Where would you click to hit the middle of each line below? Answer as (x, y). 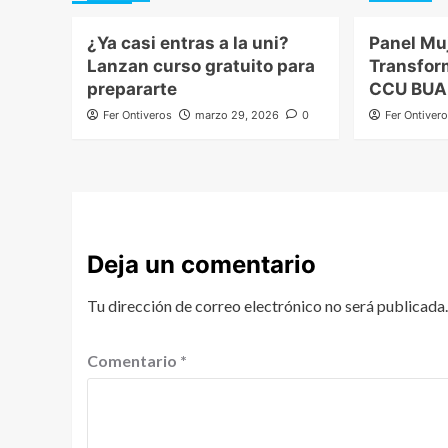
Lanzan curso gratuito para (201, 66)
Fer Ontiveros (137, 115)
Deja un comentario (201, 265)
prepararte (132, 89)
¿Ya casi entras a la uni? (188, 43)
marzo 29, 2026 (237, 115)
